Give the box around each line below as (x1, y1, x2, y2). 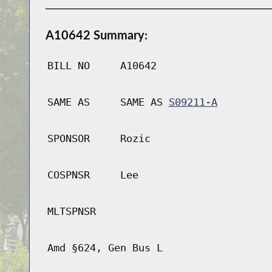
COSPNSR (47, 169, 90, 182)
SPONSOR (47, 132, 90, 145)
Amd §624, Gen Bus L (47, 242, 163, 254)
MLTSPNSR (47, 205, 96, 218)
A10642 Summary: (45, 27, 148, 42)
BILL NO (47, 59, 90, 72)
